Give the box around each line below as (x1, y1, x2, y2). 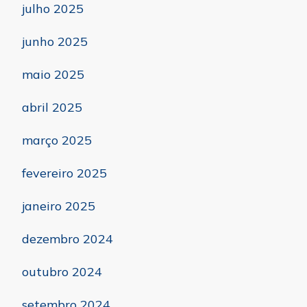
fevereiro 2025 (22, 165, 107, 182)
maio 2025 (22, 66, 84, 83)
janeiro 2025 (22, 198, 95, 214)
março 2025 (22, 132, 92, 149)
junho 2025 (22, 34, 88, 50)
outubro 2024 (22, 264, 102, 280)
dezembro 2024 (22, 231, 113, 247)
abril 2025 (22, 99, 82, 116)
